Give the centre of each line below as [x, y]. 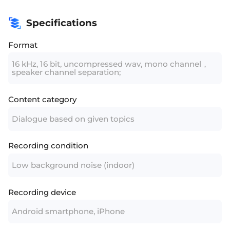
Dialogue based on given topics [73, 119]
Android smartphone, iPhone [68, 212]
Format [23, 45]
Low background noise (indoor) [73, 165]
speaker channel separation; [66, 72]
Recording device [42, 192]
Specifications [61, 23]
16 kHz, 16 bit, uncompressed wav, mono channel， [110, 64]
